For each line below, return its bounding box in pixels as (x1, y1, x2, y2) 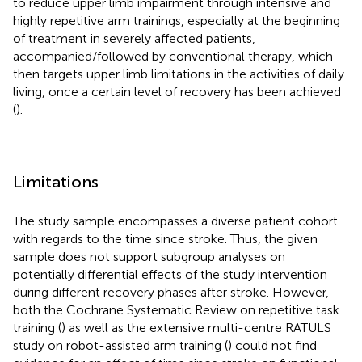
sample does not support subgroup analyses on (13, 248, 285, 264)
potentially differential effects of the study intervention (13, 266, 327, 282)
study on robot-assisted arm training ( (13, 337, 228, 353)
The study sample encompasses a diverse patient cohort (13, 213, 338, 229)
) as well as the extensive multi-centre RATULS (61, 319, 331, 335)
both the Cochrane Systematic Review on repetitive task (13, 301, 339, 318)
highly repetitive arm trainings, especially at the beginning (13, 12, 340, 28)
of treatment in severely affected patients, (13, 30, 255, 46)
